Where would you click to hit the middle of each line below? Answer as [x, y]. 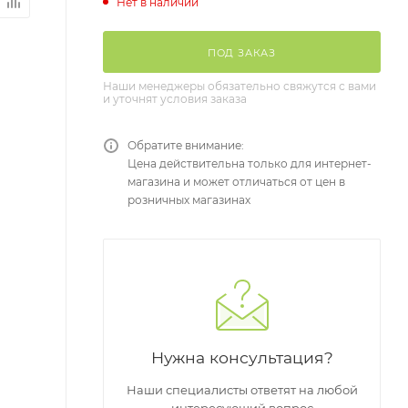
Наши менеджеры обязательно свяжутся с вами [240, 87]
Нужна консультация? [242, 358]
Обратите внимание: [186, 146]
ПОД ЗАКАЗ [242, 53]
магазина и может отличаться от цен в [236, 182]
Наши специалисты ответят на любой [242, 390]
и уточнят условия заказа [175, 99]
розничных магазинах [189, 200]
